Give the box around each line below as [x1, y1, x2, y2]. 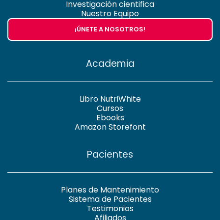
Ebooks [96, 112, 124, 124]
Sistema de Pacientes [68, 193, 152, 205]
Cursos [97, 103, 123, 114]
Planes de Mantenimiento [61, 184, 159, 196]
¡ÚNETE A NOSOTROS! [75, 25, 145, 34]
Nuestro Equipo [81, 8, 139, 20]
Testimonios [86, 203, 134, 215]
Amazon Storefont [74, 121, 146, 133]
